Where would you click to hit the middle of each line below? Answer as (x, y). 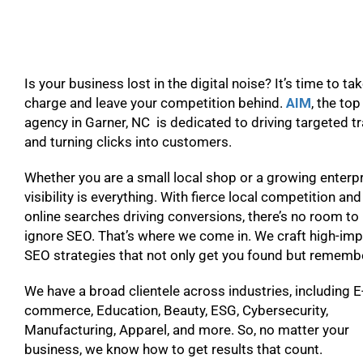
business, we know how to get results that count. (175, 350)
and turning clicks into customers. (130, 142)
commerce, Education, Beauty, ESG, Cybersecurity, (176, 311)
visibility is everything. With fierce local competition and (193, 197)
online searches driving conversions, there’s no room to (192, 217)
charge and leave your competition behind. (155, 103)
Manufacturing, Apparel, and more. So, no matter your (187, 330)
